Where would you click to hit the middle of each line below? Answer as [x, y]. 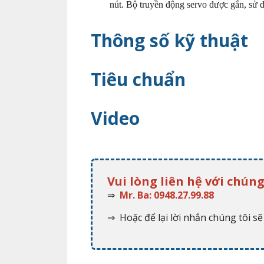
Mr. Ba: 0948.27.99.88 [167, 195]
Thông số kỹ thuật [169, 40]
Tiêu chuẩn [138, 79]
